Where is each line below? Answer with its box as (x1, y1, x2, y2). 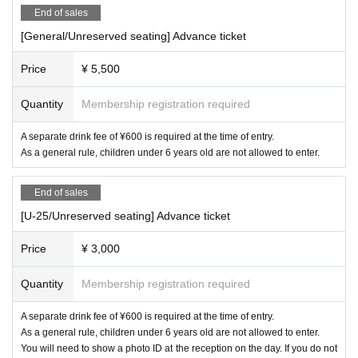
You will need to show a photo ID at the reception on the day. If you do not (21, 342, 337, 354)
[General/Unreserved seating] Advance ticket (21, 29, 246, 42)
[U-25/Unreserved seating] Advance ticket (21, 209, 230, 222)
